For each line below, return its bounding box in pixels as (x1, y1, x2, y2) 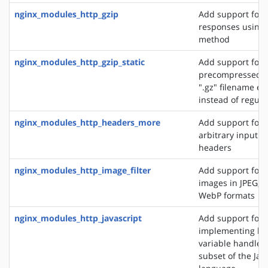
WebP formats (199, 189, 255, 201)
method (199, 33, 230, 45)
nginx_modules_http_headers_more (14, 116, 160, 128)
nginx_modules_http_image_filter (14, 164, 151, 176)
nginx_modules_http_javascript (14, 212, 142, 224)
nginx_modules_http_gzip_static (14, 56, 145, 68)
